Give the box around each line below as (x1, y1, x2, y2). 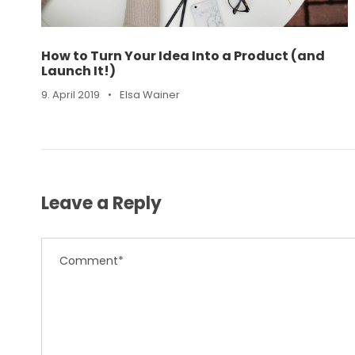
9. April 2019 (41, 86, 100, 102)
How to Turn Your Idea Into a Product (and (41, 46, 325, 65)
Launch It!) (41, 61, 116, 80)
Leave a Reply (41, 190, 162, 216)
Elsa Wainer (120, 86, 180, 102)
